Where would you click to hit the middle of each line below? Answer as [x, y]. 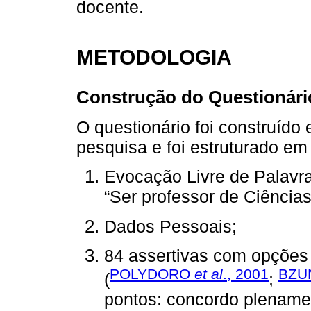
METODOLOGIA [154, 57]
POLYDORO [152, 274]
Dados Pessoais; [170, 226]
